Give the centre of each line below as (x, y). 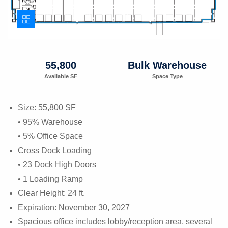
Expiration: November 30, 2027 (74, 207)
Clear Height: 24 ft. (51, 193)
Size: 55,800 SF (47, 107)
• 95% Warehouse (50, 122)
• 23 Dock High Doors (57, 164)
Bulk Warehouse (167, 65)
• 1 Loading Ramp (50, 179)
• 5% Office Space (50, 136)
